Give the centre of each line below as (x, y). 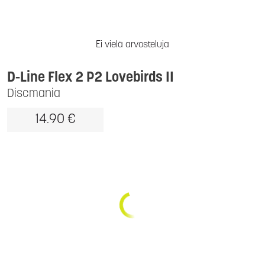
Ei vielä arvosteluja (132, 45)
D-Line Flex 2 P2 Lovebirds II (91, 78)
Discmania (34, 94)
